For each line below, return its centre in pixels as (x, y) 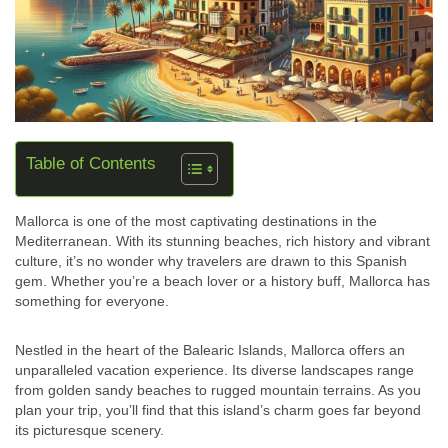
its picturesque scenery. (89, 430)
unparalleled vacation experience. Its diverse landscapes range (214, 370)
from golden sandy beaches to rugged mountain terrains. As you (218, 390)
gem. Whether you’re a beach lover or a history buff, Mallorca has (222, 281)
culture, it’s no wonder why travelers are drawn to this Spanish (211, 261)
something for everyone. (92, 301)
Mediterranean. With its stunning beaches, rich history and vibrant (222, 241)
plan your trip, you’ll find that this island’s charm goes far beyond (218, 410)
